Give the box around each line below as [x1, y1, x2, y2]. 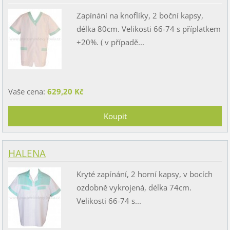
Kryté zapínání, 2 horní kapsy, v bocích [76, 168, 213, 179]
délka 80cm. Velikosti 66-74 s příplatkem [76, 24, 221, 34]
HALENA [8, 146, 46, 160]
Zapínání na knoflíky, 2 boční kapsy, [76, 10, 203, 21]
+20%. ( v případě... [76, 37, 144, 48]
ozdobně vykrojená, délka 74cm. [76, 182, 191, 193]
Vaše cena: [8, 86, 47, 97]
